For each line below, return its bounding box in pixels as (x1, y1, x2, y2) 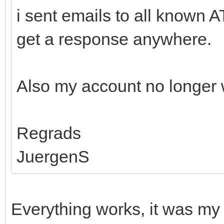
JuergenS (16, 146, 89, 166)
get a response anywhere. (16, 29, 211, 48)
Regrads (16, 123, 81, 142)
